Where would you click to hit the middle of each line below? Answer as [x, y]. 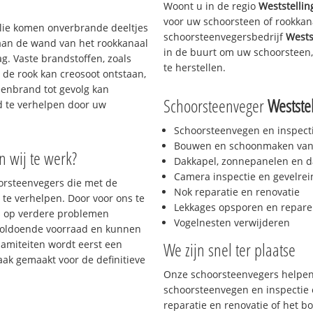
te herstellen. [195, 67]
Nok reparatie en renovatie [237, 192]
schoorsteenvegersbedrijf [225, 36]
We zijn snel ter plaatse [230, 250]
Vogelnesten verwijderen [232, 223]
